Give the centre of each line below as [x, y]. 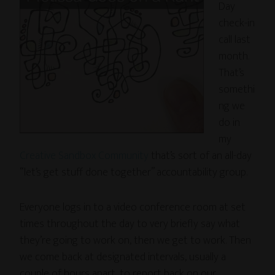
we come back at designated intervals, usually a [123, 257]
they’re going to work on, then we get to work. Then [136, 241]
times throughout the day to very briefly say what [130, 224]
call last [235, 40]
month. [234, 56]
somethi [237, 90]
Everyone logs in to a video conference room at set [133, 207]
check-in [237, 23]
